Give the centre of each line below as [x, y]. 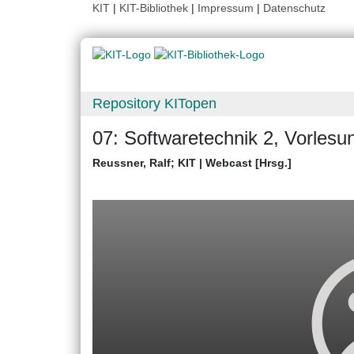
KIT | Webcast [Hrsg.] [235, 163]
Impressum [226, 8]
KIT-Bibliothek [155, 8]
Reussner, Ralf [132, 163]
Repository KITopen [154, 104]
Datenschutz [294, 8]
